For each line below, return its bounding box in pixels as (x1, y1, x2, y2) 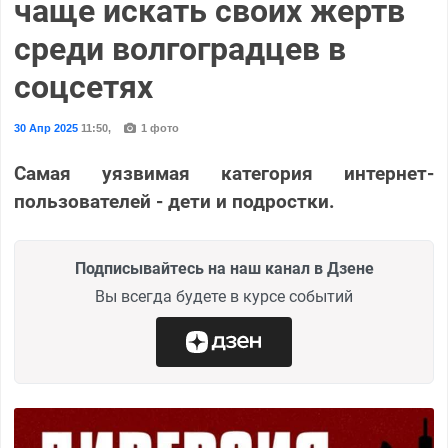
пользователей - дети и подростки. (13, 189, 335, 213)
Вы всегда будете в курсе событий (95, 286, 353, 306)
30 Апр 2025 (13, 121, 78, 134)
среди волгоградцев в (13, 29, 346, 68)
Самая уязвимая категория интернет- (13, 161, 435, 185)
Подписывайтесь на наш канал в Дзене (74, 258, 374, 278)
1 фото (137, 121, 179, 134)
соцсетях (13, 67, 153, 106)
